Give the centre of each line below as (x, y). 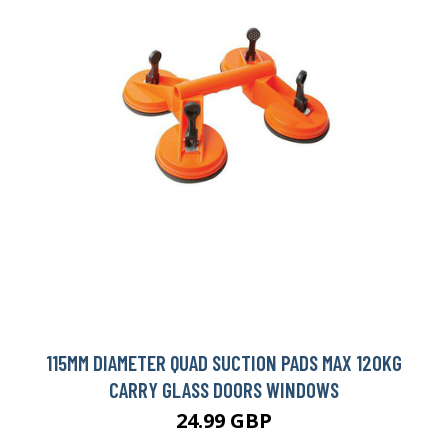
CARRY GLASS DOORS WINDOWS (224, 390)
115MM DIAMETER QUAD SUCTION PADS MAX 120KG (224, 363)
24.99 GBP (224, 421)
